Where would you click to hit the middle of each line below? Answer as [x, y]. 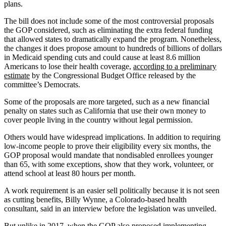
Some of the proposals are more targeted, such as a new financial [107, 101]
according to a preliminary [175, 66]
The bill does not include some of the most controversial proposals [109, 21]
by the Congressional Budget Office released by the [113, 75]
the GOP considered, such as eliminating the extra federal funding [108, 30]
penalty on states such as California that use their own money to [105, 110]
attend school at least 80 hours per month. [70, 173]
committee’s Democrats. [42, 84]
